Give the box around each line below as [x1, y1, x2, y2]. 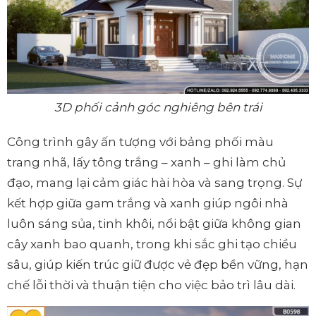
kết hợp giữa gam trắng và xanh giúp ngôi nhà [7, 196, 288, 211]
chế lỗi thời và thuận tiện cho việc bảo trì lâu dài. [7, 278, 296, 293]
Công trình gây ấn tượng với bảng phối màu [7, 135, 274, 150]
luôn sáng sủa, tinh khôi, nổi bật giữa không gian [7, 217, 301, 231]
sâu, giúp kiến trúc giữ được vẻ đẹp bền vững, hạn [7, 257, 308, 272]
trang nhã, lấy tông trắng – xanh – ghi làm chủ [7, 155, 286, 170]
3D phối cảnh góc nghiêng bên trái [54, 100, 262, 115]
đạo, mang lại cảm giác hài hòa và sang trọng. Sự [7, 176, 302, 190]
